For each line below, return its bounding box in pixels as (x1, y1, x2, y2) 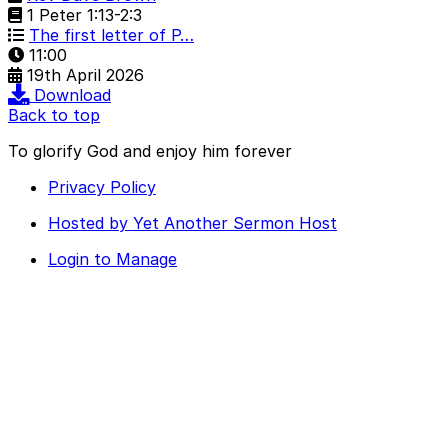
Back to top (8, 105, 100, 126)
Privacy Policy (48, 177, 156, 198)
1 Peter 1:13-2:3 (22, 5, 142, 26)
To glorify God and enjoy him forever (8, 141, 292, 162)
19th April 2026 (27, 65, 144, 86)
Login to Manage (48, 249, 177, 270)
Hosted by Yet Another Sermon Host (48, 213, 337, 234)
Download (34, 85, 111, 106)
